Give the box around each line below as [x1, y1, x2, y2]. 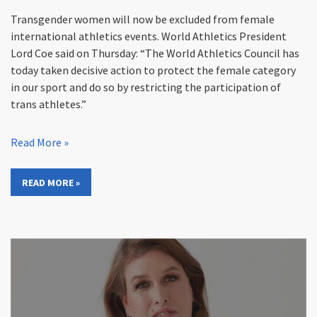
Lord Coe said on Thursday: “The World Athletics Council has [11, 45, 299, 60]
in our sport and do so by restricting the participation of [11, 79, 281, 94]
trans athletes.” [11, 96, 86, 111]
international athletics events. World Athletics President [11, 28, 287, 43]
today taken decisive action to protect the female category [11, 62, 296, 77]
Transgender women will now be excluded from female [11, 11, 275, 26]
